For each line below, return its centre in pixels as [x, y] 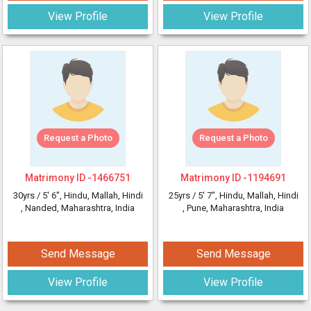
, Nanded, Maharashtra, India [78, 208]
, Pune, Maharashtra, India [233, 208]
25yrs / [183, 195]
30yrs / [27, 195]
